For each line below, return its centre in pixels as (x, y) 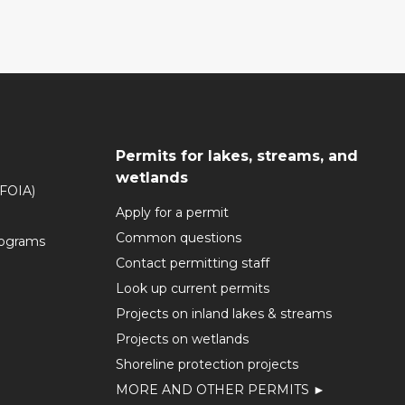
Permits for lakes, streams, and (237, 156)
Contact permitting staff (193, 263)
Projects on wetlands (182, 339)
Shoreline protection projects (207, 364)
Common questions (179, 238)
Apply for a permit (172, 212)
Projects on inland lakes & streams (224, 314)
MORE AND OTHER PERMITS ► (221, 390)
